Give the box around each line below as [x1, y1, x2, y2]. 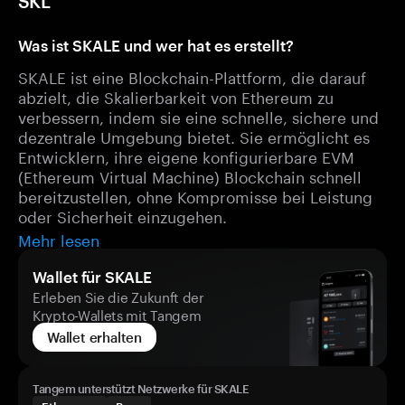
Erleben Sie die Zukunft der [33, 285, 204, 306]
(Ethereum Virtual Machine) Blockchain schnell [18, 164, 362, 187]
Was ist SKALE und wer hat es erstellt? [18, 36, 294, 54]
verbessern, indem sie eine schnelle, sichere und [18, 104, 379, 127]
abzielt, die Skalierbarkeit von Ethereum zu [18, 84, 334, 108]
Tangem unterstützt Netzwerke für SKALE [33, 381, 249, 396]
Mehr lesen [18, 227, 99, 250]
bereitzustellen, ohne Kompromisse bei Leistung [18, 184, 372, 207]
